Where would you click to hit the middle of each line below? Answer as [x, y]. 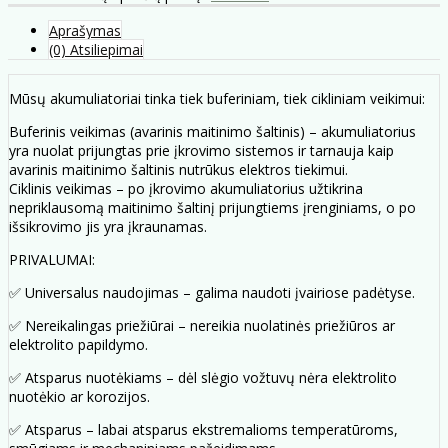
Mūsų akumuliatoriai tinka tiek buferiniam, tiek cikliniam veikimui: [217, 98]
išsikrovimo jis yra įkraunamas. [108, 226]
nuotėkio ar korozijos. [79, 396]
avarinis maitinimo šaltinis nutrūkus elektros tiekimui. [178, 169]
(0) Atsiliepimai [96, 49]
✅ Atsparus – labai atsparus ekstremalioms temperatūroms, [203, 429]
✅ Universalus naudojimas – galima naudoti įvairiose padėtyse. [212, 292]
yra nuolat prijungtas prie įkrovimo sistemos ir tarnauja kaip [201, 150]
